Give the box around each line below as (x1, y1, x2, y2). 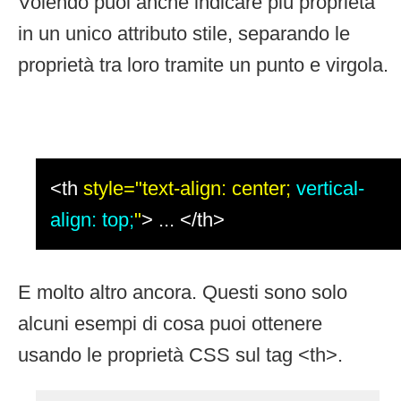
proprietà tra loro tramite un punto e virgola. (18, 53, 388, 76)
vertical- (296, 176, 364, 200)
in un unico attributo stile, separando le (18, 21, 350, 45)
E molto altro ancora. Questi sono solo (18, 280, 347, 303)
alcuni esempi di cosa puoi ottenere (18, 311, 322, 335)
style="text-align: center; (83, 176, 296, 200)
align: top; (50, 208, 134, 231)
